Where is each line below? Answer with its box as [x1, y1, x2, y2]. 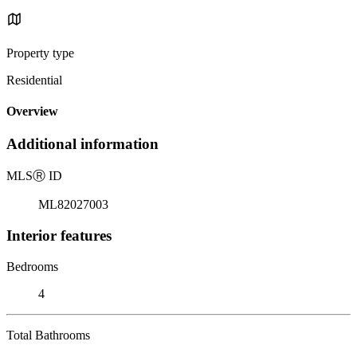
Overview [6, 104, 58, 119]
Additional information [6, 135, 159, 153]
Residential [6, 73, 62, 87]
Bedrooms [6, 259, 58, 273]
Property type [6, 45, 74, 60]
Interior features [6, 226, 112, 244]
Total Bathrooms [6, 328, 90, 342]
